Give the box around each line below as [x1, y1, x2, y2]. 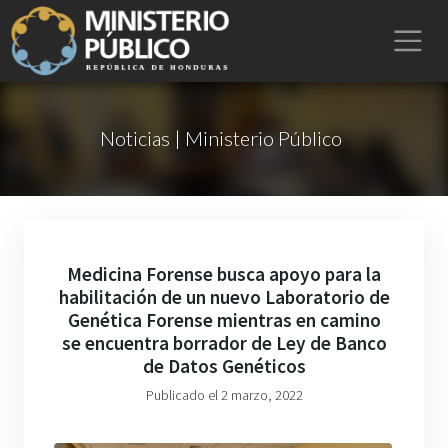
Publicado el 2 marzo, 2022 [145, 386, 303, 404]
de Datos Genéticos [142, 354, 306, 378]
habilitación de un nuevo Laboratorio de [58, 285, 390, 309]
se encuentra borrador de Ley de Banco [61, 331, 387, 355]
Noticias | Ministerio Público [99, 126, 342, 150]
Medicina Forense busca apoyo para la [67, 262, 381, 286]
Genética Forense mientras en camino [67, 308, 381, 332]
